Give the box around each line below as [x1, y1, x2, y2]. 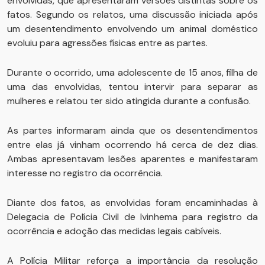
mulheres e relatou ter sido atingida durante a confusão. [7, 95, 251, 108]
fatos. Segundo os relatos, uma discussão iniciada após [7, 8, 258, 21]
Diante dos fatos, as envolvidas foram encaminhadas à [7, 196, 258, 209]
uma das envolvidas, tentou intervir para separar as [7, 80, 258, 93]
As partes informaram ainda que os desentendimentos [7, 124, 258, 137]
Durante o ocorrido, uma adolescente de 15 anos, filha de [7, 66, 258, 79]
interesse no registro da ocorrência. [7, 167, 163, 180]
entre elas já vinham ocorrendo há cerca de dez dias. [7, 138, 258, 151]
